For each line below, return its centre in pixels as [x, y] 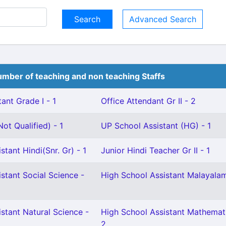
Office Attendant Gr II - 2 [148, 101]
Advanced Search [163, 19]
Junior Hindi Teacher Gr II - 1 [155, 150]
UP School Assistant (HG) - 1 [156, 126]
